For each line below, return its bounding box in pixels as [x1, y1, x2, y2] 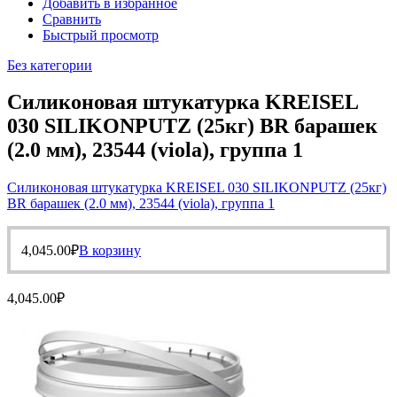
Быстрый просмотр [43, 27, 159, 43]
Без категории [7, 57, 92, 73]
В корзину [79, 243, 141, 259]
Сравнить [43, 11, 101, 27]
